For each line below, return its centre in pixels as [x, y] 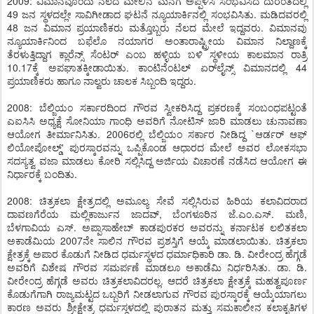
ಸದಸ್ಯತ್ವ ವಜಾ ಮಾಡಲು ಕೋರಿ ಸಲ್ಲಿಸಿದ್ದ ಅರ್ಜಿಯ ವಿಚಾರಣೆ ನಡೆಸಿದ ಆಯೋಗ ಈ [157, 161]
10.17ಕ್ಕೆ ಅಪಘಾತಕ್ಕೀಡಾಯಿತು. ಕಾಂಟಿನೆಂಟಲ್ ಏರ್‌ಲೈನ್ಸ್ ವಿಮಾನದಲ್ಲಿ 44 [157, 67]
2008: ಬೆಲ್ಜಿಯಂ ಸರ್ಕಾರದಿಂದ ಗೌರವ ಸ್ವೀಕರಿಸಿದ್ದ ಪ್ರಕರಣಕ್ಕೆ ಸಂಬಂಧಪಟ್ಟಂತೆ [157, 107]
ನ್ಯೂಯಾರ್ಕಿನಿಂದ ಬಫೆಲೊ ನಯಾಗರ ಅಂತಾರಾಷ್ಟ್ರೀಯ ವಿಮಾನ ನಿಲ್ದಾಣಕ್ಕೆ [157, 41]
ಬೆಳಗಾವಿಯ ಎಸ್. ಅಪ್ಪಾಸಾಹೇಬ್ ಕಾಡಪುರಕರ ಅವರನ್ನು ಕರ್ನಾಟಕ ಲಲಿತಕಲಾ [157, 227]
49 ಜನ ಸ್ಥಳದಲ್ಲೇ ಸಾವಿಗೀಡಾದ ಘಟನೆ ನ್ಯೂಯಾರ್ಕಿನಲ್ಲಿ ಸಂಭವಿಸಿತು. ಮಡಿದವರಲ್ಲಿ [157, 14]
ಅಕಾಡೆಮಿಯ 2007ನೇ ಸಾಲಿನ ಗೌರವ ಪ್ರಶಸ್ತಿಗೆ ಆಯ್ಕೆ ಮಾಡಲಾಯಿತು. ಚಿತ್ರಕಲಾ [157, 240]
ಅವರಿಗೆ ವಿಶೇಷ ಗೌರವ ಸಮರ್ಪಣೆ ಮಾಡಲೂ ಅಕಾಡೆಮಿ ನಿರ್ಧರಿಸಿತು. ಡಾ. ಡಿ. [157, 267]
